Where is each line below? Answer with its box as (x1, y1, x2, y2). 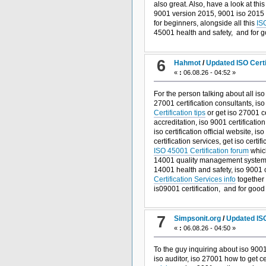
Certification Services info (153, 175, 236, 183)
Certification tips (153, 108, 205, 117)
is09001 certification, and (153, 184, 238, 193)
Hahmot (174, 58, 201, 67)
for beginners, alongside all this (153, 19, 256, 28)
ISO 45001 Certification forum (153, 146, 249, 155)
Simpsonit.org (174, 214, 221, 223)
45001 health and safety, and (153, 28, 251, 37)
